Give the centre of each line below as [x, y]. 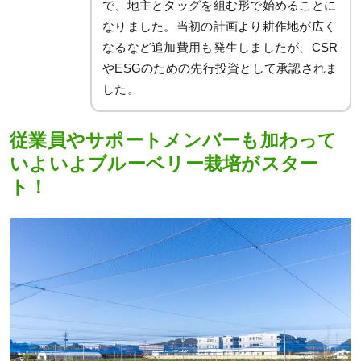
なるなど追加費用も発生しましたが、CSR [220, 48]
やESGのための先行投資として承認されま [220, 68]
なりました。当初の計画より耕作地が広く [220, 27]
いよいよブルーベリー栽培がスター [164, 164]
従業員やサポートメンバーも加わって [174, 141]
